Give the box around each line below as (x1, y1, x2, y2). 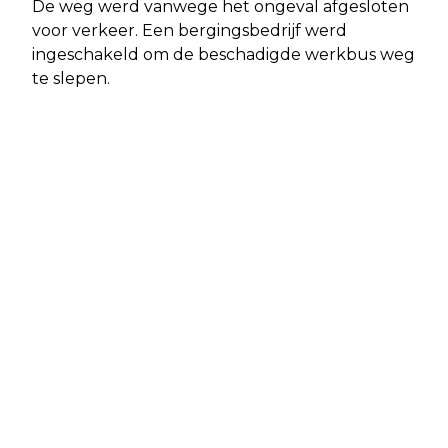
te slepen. (32, 69, 110, 89)
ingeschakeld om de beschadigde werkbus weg (32, 45, 415, 65)
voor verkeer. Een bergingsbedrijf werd (32, 21, 347, 41)
